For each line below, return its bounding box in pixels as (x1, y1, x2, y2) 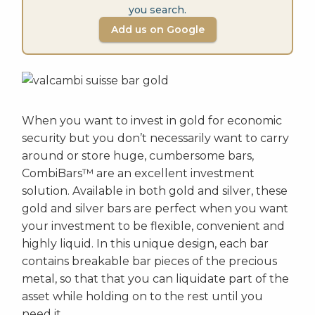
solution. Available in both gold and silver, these (22, 184, 288, 198)
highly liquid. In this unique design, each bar (22, 237, 269, 251)
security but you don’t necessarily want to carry (22, 131, 289, 146)
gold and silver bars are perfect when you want (22, 202, 288, 216)
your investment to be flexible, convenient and (22, 219, 285, 233)
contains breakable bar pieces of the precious (22, 255, 277, 269)
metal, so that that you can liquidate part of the (22, 272, 289, 286)
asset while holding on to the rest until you (22, 290, 263, 304)
